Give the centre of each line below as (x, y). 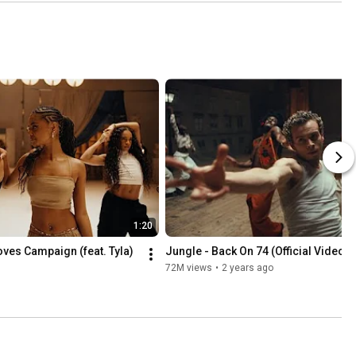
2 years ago (248, 268)
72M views (189, 268)
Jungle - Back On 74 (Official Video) (257, 252)
